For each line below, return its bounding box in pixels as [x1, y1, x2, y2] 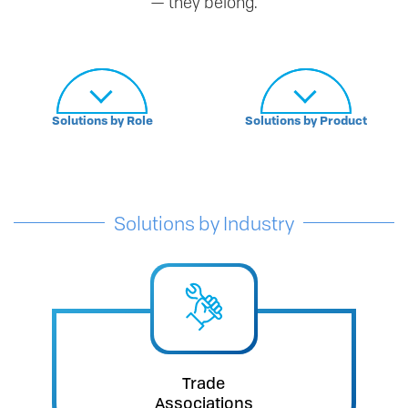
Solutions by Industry [114, 209, 294, 236]
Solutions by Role [51, 112, 153, 129]
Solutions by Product [245, 112, 367, 129]
